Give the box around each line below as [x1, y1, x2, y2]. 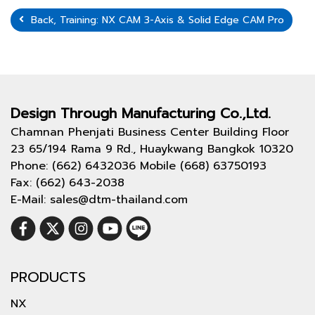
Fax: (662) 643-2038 [11, 174, 124, 191]
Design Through [11, 102, 122, 124]
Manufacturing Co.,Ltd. [122, 102, 271, 124]
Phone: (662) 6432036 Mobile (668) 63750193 [11, 157, 266, 174]
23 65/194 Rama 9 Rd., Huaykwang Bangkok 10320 [11, 140, 293, 157]
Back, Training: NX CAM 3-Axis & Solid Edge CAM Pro [24, 12, 284, 27]
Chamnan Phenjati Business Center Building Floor [11, 123, 289, 141]
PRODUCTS [11, 266, 86, 288]
